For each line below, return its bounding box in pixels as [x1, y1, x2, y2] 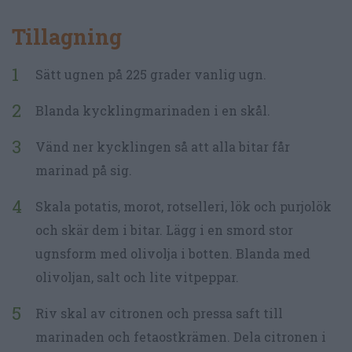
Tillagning [12, 23, 122, 51]
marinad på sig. [35, 162, 132, 179]
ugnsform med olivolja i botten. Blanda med [35, 245, 310, 262]
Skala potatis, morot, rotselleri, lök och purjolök [35, 198, 332, 215]
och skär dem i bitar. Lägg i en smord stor [35, 222, 293, 239]
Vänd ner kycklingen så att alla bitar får [35, 138, 290, 156]
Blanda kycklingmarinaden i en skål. [35, 102, 270, 119]
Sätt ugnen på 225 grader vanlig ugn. [35, 66, 266, 83]
